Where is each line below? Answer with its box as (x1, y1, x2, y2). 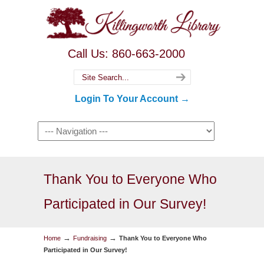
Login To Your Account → (74, 94, 190, 104)
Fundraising (73, 235, 107, 242)
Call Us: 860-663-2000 (67, 47, 185, 60)
